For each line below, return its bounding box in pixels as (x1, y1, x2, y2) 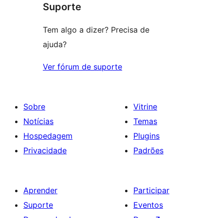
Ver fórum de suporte (43, 61, 122, 72)
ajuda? (43, 39, 67, 49)
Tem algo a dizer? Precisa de (43, 24, 149, 35)
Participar (133, 185, 169, 195)
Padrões (133, 145, 163, 155)
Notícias (23, 116, 54, 126)
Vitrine (133, 101, 157, 111)
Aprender (23, 185, 57, 195)
